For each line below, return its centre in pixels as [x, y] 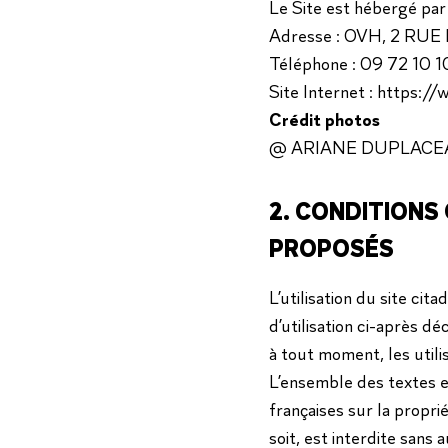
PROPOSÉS [331, 249]
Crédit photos [324, 120]
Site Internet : [322, 92]
